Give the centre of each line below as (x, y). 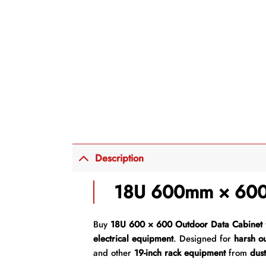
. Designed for (203, 238)
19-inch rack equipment (180, 253)
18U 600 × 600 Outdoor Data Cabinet (186, 224)
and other (113, 253)
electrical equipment (133, 238)
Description (120, 158)
